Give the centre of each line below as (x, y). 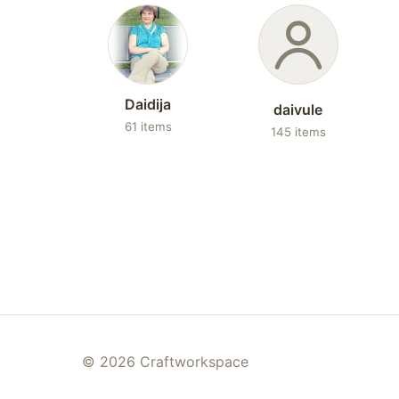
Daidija (148, 104)
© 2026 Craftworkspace (165, 362)
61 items (148, 126)
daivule (298, 110)
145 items (298, 132)
